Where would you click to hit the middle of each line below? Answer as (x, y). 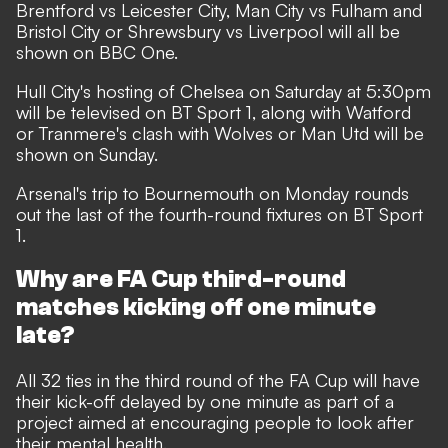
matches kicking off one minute (196, 307)
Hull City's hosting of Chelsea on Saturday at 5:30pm (223, 90)
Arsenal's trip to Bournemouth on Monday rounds (212, 192)
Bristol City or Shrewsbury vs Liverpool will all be (208, 30)
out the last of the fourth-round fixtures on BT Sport (219, 213)
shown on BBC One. (97, 51)
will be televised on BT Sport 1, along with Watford (213, 111)
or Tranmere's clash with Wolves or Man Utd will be (220, 132)
